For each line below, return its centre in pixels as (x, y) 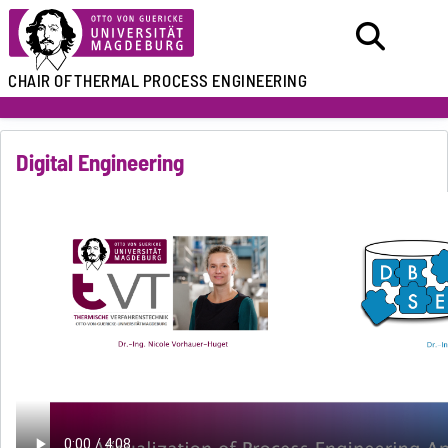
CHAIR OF (40, 81)
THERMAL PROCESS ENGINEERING (191, 81)
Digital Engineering (100, 162)
